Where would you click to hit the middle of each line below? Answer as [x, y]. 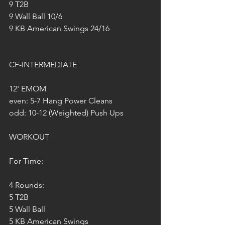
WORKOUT [29, 137]
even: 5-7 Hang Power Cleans [61, 101]
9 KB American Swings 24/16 [59, 28]
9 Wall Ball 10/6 [36, 16]
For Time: [26, 161]
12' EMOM [28, 89]
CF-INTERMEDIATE [43, 65]
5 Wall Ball [28, 209]
